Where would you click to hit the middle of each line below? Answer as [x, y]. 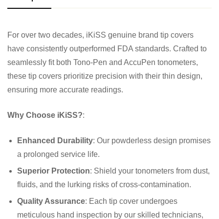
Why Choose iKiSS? [45, 115]
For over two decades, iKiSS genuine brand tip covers [100, 35]
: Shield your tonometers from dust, [150, 171]
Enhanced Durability [55, 140]
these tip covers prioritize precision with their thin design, [105, 76]
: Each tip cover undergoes [131, 201]
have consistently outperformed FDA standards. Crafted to [107, 48]
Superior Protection [54, 171]
